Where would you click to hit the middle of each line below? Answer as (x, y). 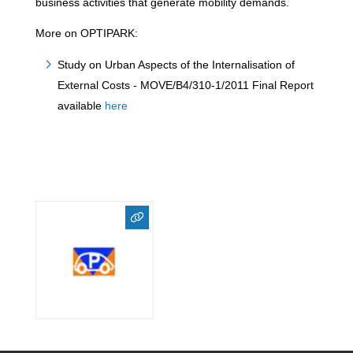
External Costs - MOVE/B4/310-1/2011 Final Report (185, 85)
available (81, 106)
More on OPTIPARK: (86, 33)
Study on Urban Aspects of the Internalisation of (176, 65)
